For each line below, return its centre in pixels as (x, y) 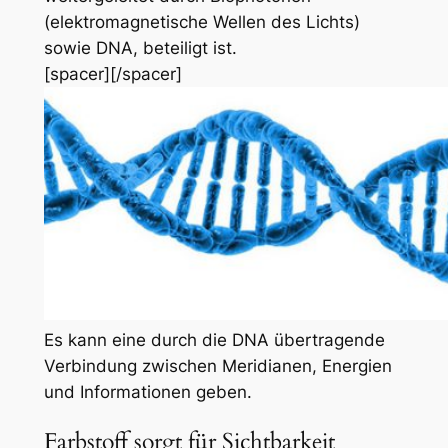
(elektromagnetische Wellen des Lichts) (201, 21)
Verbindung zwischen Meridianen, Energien (217, 365)
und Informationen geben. (147, 391)
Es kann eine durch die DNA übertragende (214, 339)
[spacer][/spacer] (112, 73)
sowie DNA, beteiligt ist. (140, 47)
